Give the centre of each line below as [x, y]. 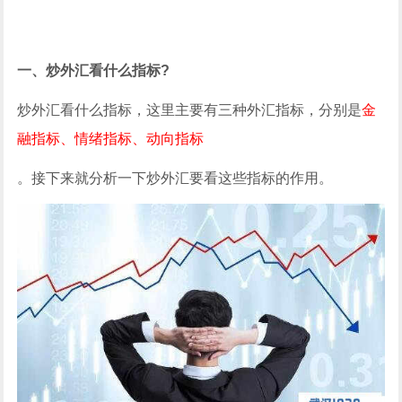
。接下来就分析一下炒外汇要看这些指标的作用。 [175, 178]
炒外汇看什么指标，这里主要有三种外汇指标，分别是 [190, 110]
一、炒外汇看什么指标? [94, 70]
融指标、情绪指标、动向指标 [111, 139]
